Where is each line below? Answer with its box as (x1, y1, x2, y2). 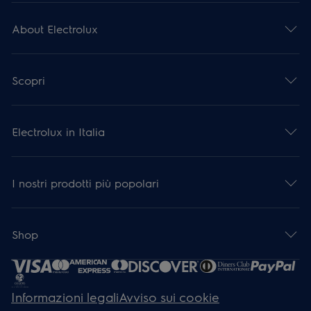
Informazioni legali (11, 289, 119, 305)
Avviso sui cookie (119, 289, 220, 305)
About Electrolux (12, 21, 99, 36)
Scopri (12, 72, 46, 87)
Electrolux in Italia (12, 124, 106, 139)
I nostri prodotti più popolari (12, 175, 160, 190)
